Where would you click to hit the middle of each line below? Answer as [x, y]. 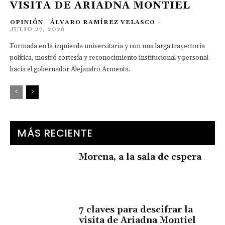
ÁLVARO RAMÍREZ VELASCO [103, 23]
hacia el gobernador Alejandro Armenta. [70, 70]
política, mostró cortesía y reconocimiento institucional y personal [109, 58]
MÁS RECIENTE [55, 133]
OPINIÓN [27, 23]
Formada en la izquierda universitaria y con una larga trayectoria [107, 46]
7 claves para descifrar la [136, 210]
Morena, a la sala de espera [140, 157]
